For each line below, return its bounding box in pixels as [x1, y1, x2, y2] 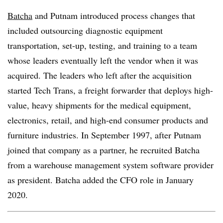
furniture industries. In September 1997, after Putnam [7, 129, 201, 141]
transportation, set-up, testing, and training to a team [7, 39, 197, 51]
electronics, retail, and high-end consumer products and [7, 114, 208, 126]
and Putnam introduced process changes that [32, 9, 195, 21]
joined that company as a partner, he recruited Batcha [7, 144, 200, 156]
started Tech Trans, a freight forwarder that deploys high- [7, 84, 213, 96]
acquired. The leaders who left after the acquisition [7, 69, 192, 81]
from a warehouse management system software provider [7, 159, 214, 171]
